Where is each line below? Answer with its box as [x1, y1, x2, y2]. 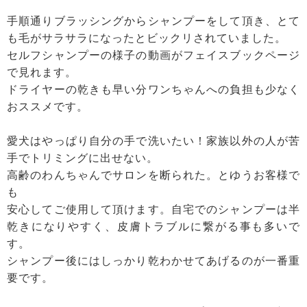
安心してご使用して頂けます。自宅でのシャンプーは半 [7, 204, 300, 215]
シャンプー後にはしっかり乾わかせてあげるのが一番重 [7, 255, 300, 267]
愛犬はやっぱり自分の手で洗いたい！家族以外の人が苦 [7, 135, 300, 147]
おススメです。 [7, 101, 88, 112]
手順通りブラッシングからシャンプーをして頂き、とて [7, 15, 300, 27]
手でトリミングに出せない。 [7, 152, 158, 164]
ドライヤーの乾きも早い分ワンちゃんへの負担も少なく [7, 84, 300, 95]
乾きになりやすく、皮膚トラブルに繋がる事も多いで [7, 221, 300, 232]
